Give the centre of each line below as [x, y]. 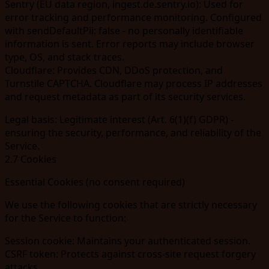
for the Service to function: [65, 218]
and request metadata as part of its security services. [125, 96]
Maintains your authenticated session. [162, 240]
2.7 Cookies [31, 159]
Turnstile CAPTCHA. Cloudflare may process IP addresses [134, 83]
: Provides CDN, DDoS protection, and [138, 70]
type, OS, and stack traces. [65, 57]
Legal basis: [31, 119]
